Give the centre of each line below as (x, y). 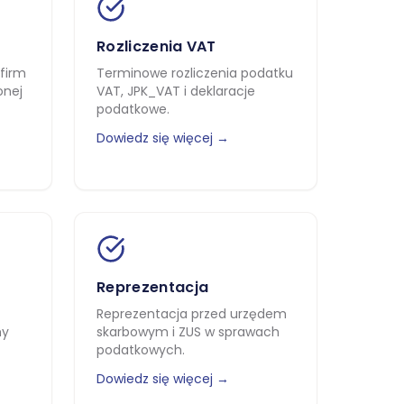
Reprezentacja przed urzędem (192, 314)
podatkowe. (133, 109)
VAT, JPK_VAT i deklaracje (176, 91)
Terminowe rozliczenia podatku (195, 73)
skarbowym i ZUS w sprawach (188, 332)
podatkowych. (141, 350)
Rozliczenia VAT (156, 46)
